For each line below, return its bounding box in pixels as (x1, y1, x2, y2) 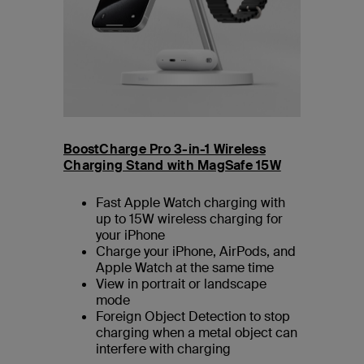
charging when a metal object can (96, 324, 297, 342)
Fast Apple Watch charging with (96, 194, 285, 212)
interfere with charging (96, 340, 231, 358)
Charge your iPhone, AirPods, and (96, 243, 296, 261)
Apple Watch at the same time (96, 259, 274, 277)
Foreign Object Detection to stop (96, 308, 290, 326)
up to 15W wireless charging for (96, 210, 283, 228)
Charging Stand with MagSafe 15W (63, 157, 281, 175)
